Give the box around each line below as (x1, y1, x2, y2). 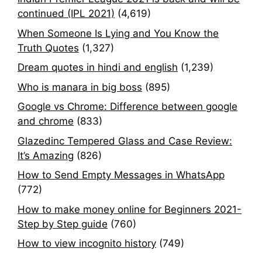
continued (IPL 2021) (18, 8, 115, 20)
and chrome (18, 115, 74, 127)
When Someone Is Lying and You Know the (18, 27, 219, 39)
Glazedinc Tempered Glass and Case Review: (18, 135, 232, 147)
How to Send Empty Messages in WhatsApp (18, 169, 225, 181)
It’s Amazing (18, 149, 74, 161)
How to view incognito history (18, 237, 156, 250)
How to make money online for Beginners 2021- (18, 203, 242, 215)
